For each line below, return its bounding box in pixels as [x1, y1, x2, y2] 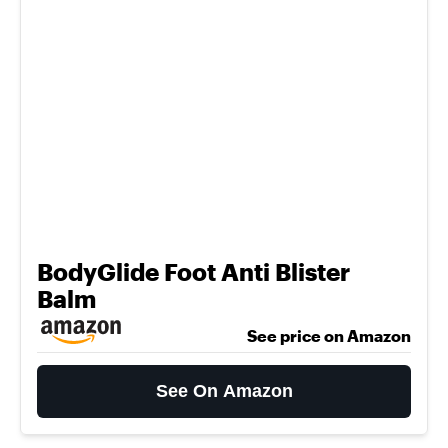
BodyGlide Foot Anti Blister [37, 257, 350, 286]
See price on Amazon [247, 326, 411, 345]
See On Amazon [155, 381, 293, 401]
